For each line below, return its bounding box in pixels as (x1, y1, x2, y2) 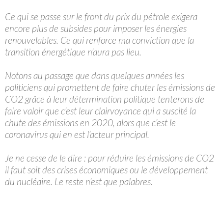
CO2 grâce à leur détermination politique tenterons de (5, 93, 204, 105)
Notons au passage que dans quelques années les (5, 69, 184, 81)
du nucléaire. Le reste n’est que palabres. (5, 175, 153, 187)
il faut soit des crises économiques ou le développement (5, 164, 208, 175)
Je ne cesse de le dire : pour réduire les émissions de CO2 (5, 152, 214, 164)
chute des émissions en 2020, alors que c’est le (5, 116, 176, 128)
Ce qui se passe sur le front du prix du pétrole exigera (5, 10, 197, 22)
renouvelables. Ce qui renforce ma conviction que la (5, 34, 194, 46)
